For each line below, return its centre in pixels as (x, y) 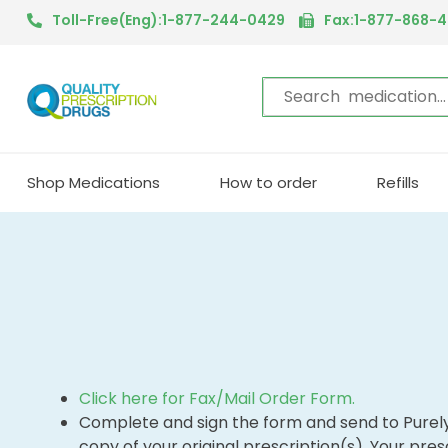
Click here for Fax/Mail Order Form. (217, 398)
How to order (268, 182)
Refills (398, 182)
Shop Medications (93, 182)
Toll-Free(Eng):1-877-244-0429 (168, 20)
